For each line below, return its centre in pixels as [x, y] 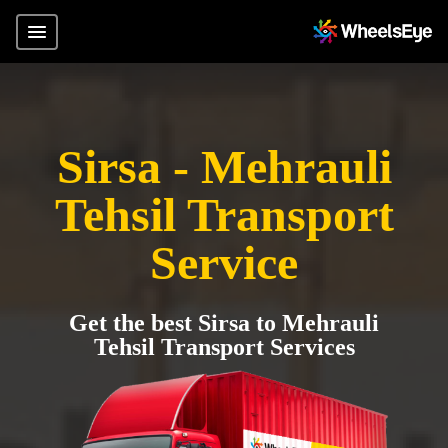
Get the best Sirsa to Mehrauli [224, 323]
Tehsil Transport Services [224, 347]
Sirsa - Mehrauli [224, 166]
